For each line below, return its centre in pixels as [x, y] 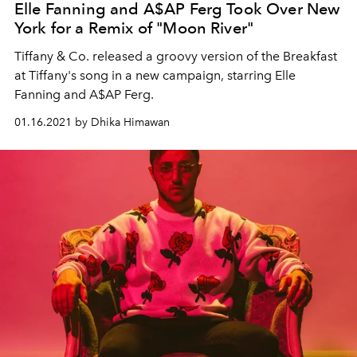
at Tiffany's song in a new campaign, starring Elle [155, 75]
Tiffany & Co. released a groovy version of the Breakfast [176, 56]
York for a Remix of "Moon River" [134, 28]
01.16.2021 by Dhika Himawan [92, 122]
